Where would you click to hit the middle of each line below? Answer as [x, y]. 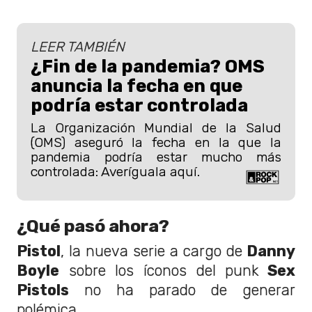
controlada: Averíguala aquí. [115, 171]
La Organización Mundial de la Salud [156, 127]
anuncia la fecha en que [136, 85]
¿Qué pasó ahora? [93, 226]
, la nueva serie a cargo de [151, 251]
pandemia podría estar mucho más [156, 157]
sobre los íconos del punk [159, 271]
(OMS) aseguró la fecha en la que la [156, 142]
